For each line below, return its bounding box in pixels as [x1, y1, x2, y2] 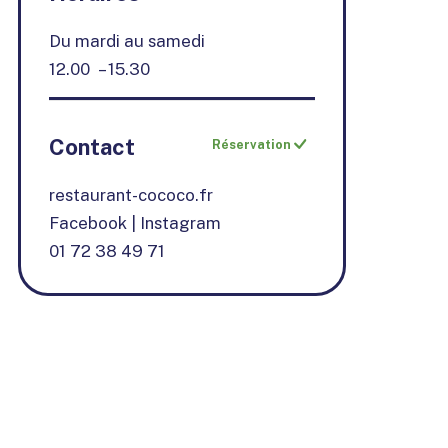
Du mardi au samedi [49, 31, 205, 52]
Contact [49, 134, 135, 161]
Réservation [212, 137, 291, 153]
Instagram [140, 213, 221, 234]
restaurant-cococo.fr [49, 185, 213, 206]
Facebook [49, 213, 127, 234]
